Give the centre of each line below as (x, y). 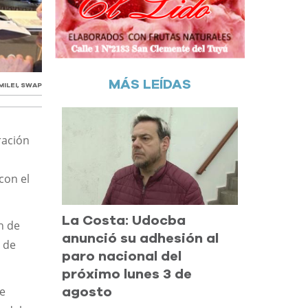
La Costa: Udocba (124, 221)
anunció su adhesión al (141, 239)
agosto (87, 293)
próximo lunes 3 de (127, 275)
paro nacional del (122, 257)
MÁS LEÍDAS (150, 84)
